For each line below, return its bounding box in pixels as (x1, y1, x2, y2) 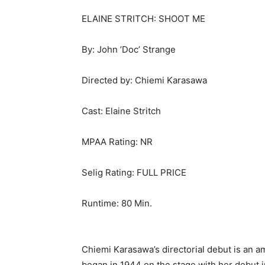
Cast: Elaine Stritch (82, 105, 161, 117)
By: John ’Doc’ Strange (82, 44, 176, 56)
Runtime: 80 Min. (82, 198, 152, 209)
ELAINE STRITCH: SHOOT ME (82, 13, 205, 25)
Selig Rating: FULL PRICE (82, 167, 186, 179)
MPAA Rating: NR (82, 136, 153, 148)
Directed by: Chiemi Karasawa (82, 75, 207, 86)
